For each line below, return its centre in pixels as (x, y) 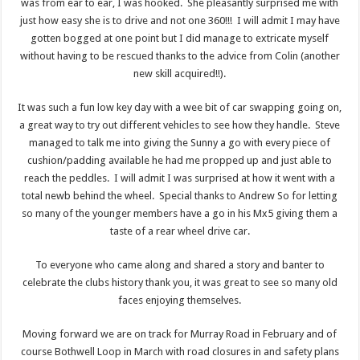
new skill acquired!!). (180, 74)
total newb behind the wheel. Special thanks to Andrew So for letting (180, 196)
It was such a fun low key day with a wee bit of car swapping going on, (180, 108)
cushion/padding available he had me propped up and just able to (180, 161)
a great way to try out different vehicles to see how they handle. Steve (180, 125)
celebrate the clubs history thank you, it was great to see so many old (180, 283)
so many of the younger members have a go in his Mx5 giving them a (180, 214)
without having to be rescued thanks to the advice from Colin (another (180, 56)
